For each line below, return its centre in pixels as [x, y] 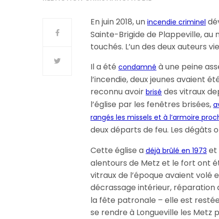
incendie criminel [177, 22]
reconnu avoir [118, 92]
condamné [138, 67]
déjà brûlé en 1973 [176, 151]
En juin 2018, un [119, 22]
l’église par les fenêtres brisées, [152, 104]
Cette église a [118, 150]
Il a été [105, 67]
